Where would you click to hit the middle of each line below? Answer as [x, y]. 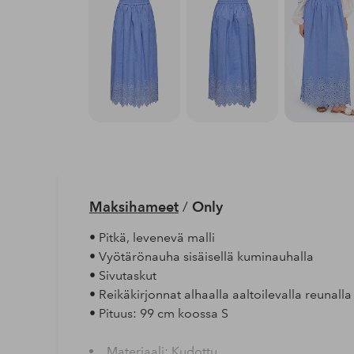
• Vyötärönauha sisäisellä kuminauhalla [201, 256]
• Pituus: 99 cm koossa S [158, 313]
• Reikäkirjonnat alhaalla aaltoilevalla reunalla [220, 294]
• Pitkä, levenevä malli [152, 237]
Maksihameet [134, 206]
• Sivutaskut [122, 275]
